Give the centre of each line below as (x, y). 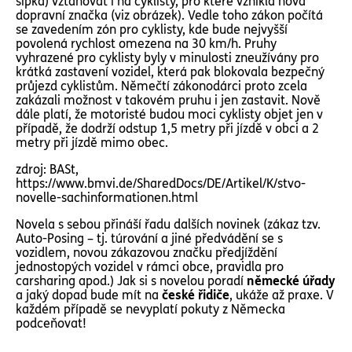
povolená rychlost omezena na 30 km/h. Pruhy (146, 44)
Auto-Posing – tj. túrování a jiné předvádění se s (149, 238)
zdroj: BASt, (47, 169)
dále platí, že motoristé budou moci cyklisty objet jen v (169, 114)
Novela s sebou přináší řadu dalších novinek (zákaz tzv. (168, 224)
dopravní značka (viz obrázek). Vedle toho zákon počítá (169, 15)
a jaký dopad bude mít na (89, 295)
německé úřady (291, 281)
